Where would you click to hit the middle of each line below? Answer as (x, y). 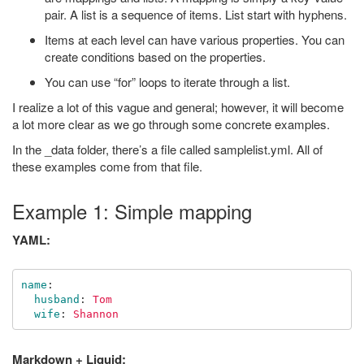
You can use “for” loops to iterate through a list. (167, 82)
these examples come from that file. (107, 166)
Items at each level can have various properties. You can (195, 39)
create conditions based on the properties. (155, 56)
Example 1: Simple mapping (132, 211)
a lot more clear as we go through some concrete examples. (171, 124)
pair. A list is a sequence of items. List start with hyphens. (196, 14)
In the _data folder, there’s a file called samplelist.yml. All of (167, 149)
